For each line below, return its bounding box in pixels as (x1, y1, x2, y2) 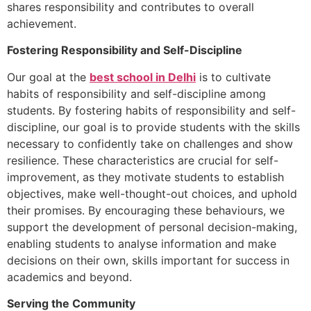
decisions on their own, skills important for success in (7, 253, 289, 267)
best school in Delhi (90, 69, 196, 84)
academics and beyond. (7, 269, 132, 284)
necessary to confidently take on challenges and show (7, 136, 293, 151)
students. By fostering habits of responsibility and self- (7, 103, 296, 117)
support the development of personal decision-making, (7, 219, 297, 234)
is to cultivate (196, 69, 271, 84)
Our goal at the (7, 69, 90, 84)
